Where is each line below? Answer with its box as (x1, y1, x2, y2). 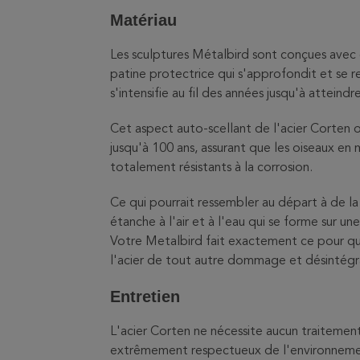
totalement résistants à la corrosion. (110, 162, 313, 174)
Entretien (110, 288, 180, 305)
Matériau (110, 11, 177, 29)
